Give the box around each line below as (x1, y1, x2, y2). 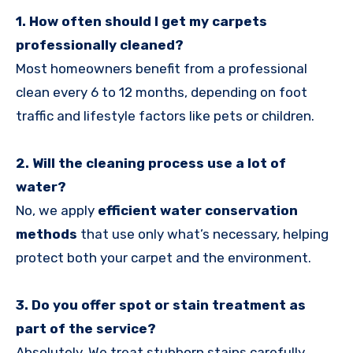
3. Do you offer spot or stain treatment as (16, 297, 306, 314)
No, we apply (16, 203, 98, 219)
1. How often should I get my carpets (16, 13, 267, 30)
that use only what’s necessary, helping (77, 226, 329, 243)
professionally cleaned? (16, 37, 184, 54)
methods (16, 226, 77, 243)
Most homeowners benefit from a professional (16, 61, 307, 77)
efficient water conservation (98, 203, 298, 219)
